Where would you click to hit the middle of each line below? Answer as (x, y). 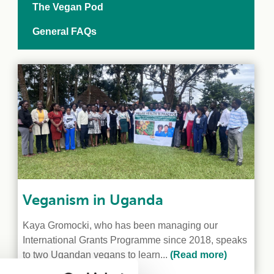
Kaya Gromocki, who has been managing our (120, 225)
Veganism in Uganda (93, 200)
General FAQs (65, 31)
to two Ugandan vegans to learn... (95, 254)
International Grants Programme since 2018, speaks (135, 240)
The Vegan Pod (68, 7)
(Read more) (198, 254)
